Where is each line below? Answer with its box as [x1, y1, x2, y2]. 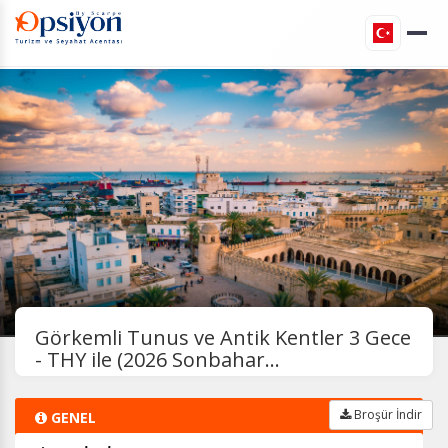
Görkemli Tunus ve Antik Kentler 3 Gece [35, 324, 411, 351]
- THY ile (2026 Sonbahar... [35, 346, 280, 373]
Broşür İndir [351, 406, 422, 423]
